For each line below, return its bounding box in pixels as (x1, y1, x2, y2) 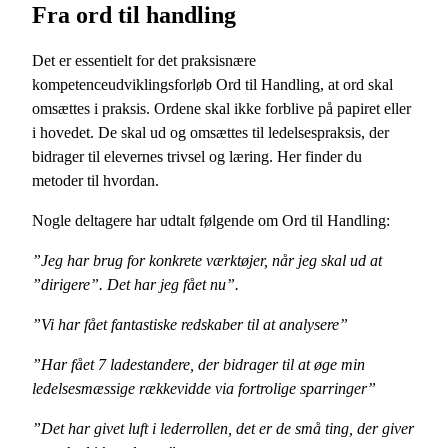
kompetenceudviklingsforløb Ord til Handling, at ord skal (32, 76, 393, 94)
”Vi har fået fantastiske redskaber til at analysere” (32, 316, 348, 334)
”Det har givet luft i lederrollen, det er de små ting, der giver (32, 420, 414, 438)
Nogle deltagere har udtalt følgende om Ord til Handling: (32, 212, 390, 230)
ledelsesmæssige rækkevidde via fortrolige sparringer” (32, 380, 376, 398)
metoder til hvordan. (32, 172, 159, 190)
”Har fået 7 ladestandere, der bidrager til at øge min (32, 356, 365, 374)
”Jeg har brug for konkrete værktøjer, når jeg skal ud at (32, 252, 382, 270)
